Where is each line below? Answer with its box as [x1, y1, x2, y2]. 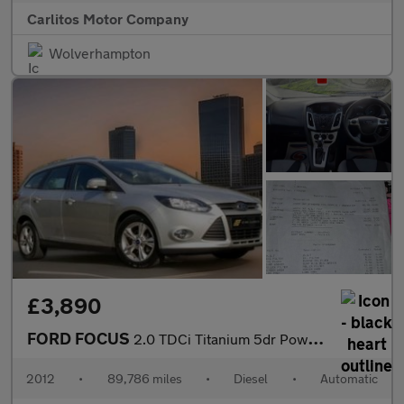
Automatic [319, 370, 378, 386]
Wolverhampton [49, 43, 151, 61]
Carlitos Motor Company [27, 9, 188, 27]
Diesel [234, 370, 269, 386]
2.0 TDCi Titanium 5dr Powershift [133, 329, 308, 347]
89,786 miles [106, 370, 182, 386]
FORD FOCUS [27, 327, 133, 348]
